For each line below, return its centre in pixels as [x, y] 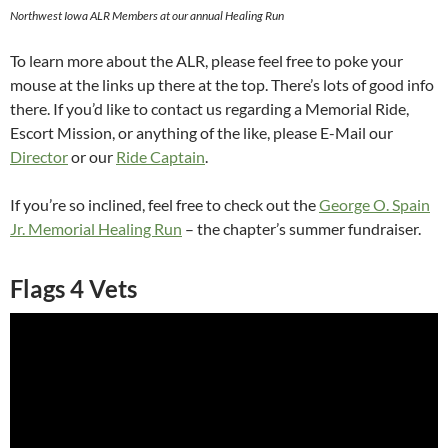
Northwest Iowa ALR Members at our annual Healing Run [147, 16]
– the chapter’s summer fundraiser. [301, 229]
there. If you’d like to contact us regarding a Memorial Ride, [209, 109]
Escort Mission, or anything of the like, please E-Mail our [201, 133]
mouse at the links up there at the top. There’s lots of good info [222, 85]
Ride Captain [160, 157]
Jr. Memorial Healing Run [96, 229]
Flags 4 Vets [73, 289]
